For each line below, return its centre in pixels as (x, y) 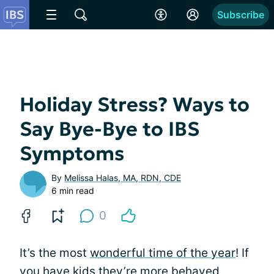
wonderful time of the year (163, 253)
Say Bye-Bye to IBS (109, 129)
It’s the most (55, 253)
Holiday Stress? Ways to (135, 105)
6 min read (73, 191)
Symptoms (72, 154)
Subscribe (241, 15)
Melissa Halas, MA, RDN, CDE (123, 178)
